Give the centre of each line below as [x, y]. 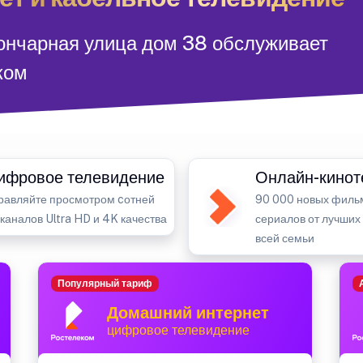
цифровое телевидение [178, 330]
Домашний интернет [188, 313]
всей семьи [285, 238]
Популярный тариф [105, 284]
